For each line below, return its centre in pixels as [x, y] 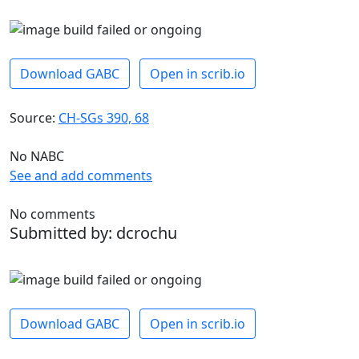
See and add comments [81, 175]
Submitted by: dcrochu [93, 232]
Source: [34, 117]
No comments [52, 214]
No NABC [37, 156]
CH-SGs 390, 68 [104, 117]
